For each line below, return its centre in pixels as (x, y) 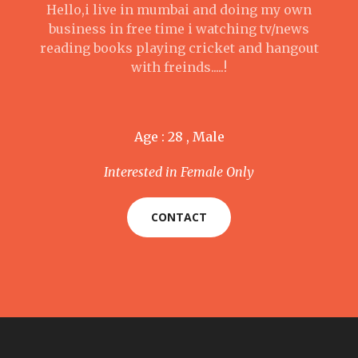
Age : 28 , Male (179, 137)
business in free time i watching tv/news (179, 29)
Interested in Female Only (179, 172)
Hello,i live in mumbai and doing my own (179, 10)
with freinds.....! (179, 67)
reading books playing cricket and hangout (179, 48)
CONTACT (179, 217)
